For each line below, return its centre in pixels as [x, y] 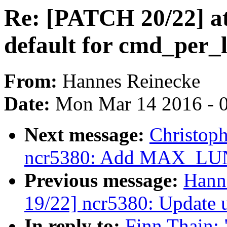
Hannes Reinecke [131, 81]
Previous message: [104, 180]
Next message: [87, 135]
